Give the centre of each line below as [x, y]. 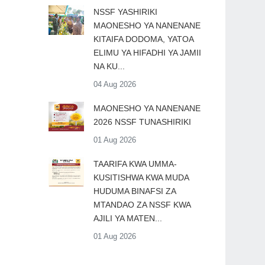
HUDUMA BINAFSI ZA [134, 191]
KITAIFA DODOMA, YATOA [143, 39]
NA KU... [109, 66]
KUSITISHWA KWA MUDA [141, 177]
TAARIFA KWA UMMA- [135, 164]
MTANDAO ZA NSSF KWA [142, 205]
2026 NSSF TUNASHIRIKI [142, 122]
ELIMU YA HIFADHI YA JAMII [147, 53]
